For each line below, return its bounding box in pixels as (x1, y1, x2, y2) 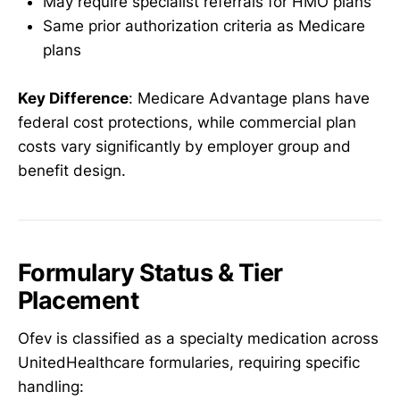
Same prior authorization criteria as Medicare (43, 16, 365, 35)
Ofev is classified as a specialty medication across (18, 329, 379, 347)
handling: (18, 377, 84, 396)
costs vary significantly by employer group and (18, 137, 351, 155)
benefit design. (18, 161, 126, 179)
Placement (18, 286, 139, 316)
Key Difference (18, 88, 129, 107)
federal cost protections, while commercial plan (18, 112, 356, 131)
